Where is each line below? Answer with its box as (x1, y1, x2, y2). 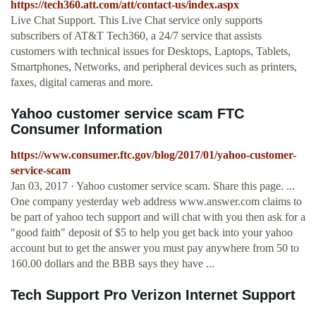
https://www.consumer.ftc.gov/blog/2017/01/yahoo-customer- (11, 149, 296, 162)
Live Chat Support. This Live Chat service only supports (11, 14, 262, 27)
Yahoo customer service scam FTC (11, 106, 244, 122)
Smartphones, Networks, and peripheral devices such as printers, (11, 61, 297, 73)
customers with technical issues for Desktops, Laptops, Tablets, (11, 45, 291, 58)
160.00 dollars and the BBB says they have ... (11, 257, 214, 270)
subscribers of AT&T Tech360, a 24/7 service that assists (11, 30, 262, 42)
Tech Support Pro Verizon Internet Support (11, 287, 296, 303)
